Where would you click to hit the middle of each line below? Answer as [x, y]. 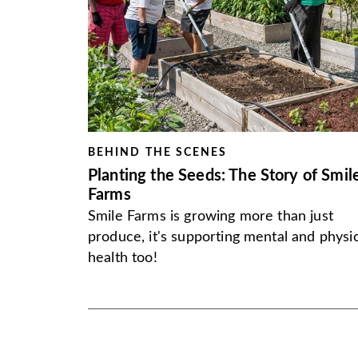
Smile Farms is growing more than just [211, 217]
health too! [123, 258]
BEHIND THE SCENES [158, 153]
